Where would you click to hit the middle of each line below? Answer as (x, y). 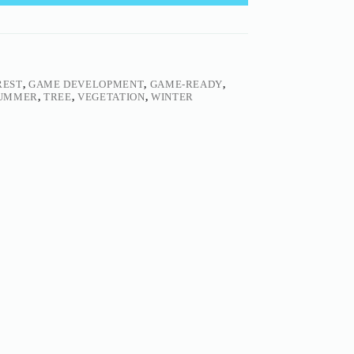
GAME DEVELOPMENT (86, 85)
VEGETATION (111, 97)
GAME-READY (186, 85)
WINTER (172, 97)
